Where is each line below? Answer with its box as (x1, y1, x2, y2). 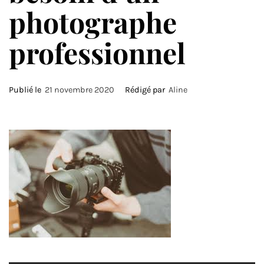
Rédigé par (123, 85, 169, 95)
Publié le (9, 85, 45, 95)
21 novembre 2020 (45, 85, 114, 95)
